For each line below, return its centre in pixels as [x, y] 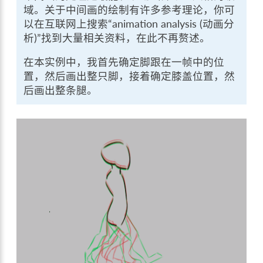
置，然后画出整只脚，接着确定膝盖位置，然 [129, 76]
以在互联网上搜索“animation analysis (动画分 [129, 23]
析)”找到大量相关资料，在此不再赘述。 [117, 38]
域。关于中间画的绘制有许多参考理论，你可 [129, 9]
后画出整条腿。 [61, 90]
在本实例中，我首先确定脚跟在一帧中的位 [124, 62]
